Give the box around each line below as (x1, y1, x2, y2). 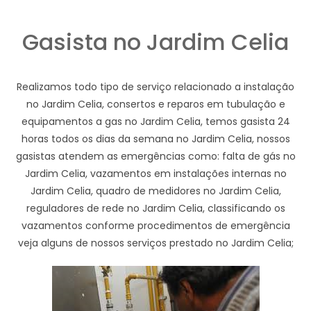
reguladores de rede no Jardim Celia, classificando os (26, 201, 285, 215)
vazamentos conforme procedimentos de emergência (21, 218, 290, 233)
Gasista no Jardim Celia (22, 26, 289, 58)
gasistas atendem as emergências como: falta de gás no (15, 149, 296, 163)
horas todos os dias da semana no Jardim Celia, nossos (21, 131, 290, 146)
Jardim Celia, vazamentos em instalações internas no (24, 166, 287, 180)
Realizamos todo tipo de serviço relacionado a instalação (17, 79, 294, 94)
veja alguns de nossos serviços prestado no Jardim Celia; (17, 235, 294, 250)
